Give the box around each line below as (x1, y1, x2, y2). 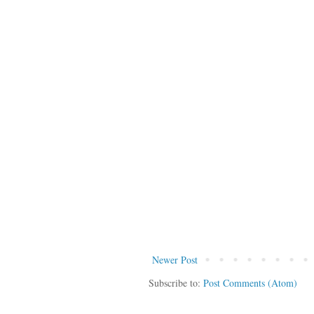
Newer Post (151, 252, 198, 266)
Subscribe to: (148, 275, 203, 289)
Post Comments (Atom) (203, 275, 297, 289)
